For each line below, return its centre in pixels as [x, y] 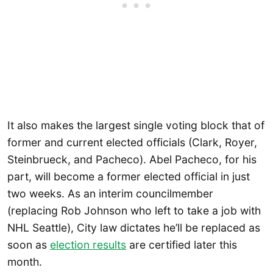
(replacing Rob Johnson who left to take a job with [134, 211]
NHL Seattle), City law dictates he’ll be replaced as [134, 228]
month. [25, 262]
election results [88, 245]
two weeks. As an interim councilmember [110, 194]
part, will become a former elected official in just [129, 177]
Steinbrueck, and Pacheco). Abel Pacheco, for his [132, 160]
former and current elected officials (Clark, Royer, [132, 143]
